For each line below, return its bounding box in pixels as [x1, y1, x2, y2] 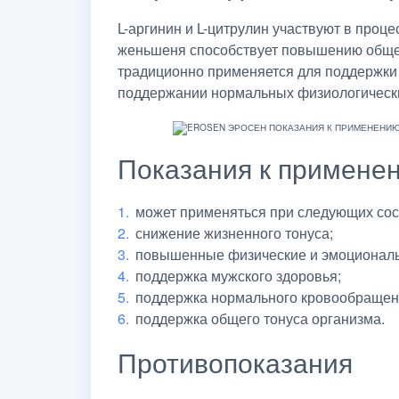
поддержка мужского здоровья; [135, 265, 341, 286]
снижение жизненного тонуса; [135, 222, 333, 243]
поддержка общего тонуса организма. [135, 307, 385, 329]
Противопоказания [118, 342, 353, 381]
